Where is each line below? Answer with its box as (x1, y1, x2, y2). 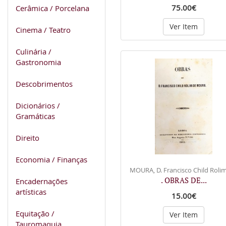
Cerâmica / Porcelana (16, 3, 89, 13)
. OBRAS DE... (160, 175, 207, 185)
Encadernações (16, 176, 68, 186)
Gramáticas (16, 110, 55, 121)
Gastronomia (16, 56, 61, 67)
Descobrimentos (16, 78, 73, 89)
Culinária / (16, 46, 51, 56)
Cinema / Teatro (16, 24, 71, 35)
